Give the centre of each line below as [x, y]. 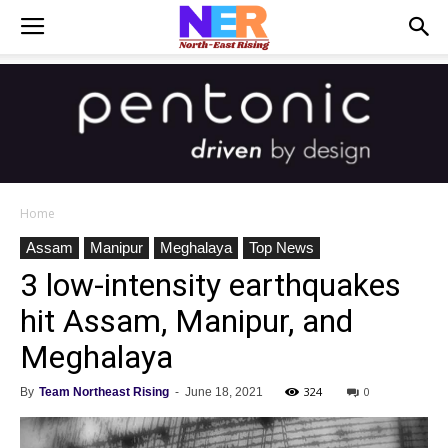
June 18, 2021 [224, 392]
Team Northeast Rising [104, 392]
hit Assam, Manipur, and [186, 321]
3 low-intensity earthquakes [210, 285]
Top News [281, 247]
